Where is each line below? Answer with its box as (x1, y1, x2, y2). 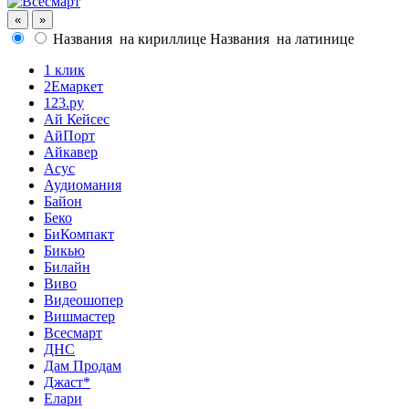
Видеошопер (44, 291, 123, 308)
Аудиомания (44, 176, 121, 193)
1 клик (44, 61, 85, 78)
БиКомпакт (44, 225, 114, 242)
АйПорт (44, 127, 95, 143)
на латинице (273, 30, 354, 47)
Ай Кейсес (44, 110, 110, 127)
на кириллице (116, 30, 206, 47)
